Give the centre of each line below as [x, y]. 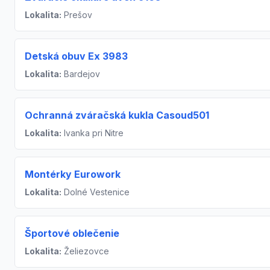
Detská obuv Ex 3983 [76, 56]
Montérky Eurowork [73, 174]
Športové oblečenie [72, 233]
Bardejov [81, 74]
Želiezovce [85, 251]
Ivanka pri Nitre [93, 133]
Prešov [77, 15]
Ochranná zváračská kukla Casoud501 [117, 115]
